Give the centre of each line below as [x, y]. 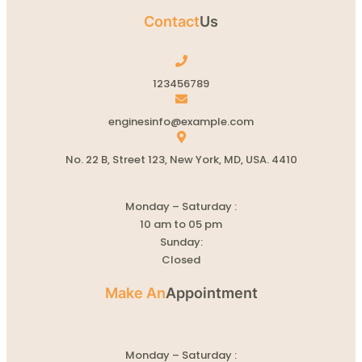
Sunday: [181, 242]
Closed [181, 259]
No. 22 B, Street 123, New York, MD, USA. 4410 [181, 159]
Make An [135, 293]
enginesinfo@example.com [181, 121]
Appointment [211, 293]
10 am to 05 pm [181, 224]
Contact [172, 21]
